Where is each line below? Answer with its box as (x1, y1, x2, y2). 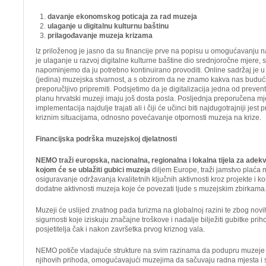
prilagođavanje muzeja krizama (47, 31, 153, 40)
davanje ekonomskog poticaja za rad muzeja (47, 12, 197, 21)
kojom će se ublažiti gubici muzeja (36, 166, 150, 174)
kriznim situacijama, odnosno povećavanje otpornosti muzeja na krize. (36, 113, 261, 122)
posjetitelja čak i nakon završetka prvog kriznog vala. (36, 225, 205, 233)
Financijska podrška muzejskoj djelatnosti (36, 135, 177, 143)
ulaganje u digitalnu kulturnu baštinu (47, 22, 169, 30)
